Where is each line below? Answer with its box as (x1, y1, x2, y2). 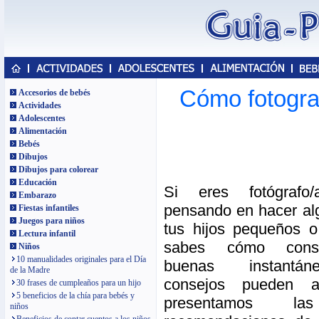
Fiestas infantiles (19, 203, 79, 213)
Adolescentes (19, 113, 66, 123)
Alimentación (19, 126, 67, 136)
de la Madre (10, 265, 50, 275)
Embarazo (19, 190, 56, 200)
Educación (19, 177, 57, 187)
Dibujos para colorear (19, 164, 98, 174)
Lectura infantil (19, 229, 75, 239)
